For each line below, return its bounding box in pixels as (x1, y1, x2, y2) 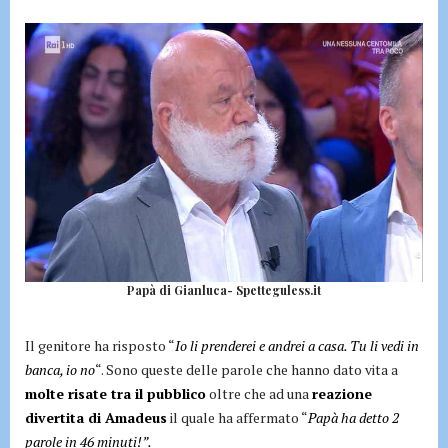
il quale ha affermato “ (167, 407, 308, 427)
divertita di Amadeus (25, 407, 167, 427)
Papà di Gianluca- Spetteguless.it (127, 281, 321, 298)
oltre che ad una (206, 383, 312, 403)
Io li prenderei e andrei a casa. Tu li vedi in (175, 335, 419, 355)
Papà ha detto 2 (308, 407, 399, 427)
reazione (312, 383, 372, 403)
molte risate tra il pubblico (25, 383, 206, 403)
